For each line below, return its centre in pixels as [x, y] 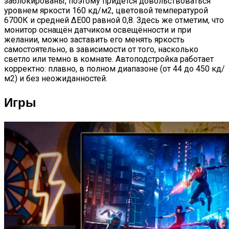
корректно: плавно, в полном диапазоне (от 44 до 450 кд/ [114, 68]
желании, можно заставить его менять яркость [94, 39]
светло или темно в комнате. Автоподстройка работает [109, 59]
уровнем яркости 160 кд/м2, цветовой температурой [106, 10]
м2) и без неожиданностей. [56, 78]
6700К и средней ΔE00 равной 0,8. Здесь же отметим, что [114, 20]
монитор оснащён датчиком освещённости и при [98, 30]
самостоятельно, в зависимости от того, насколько [101, 49]
